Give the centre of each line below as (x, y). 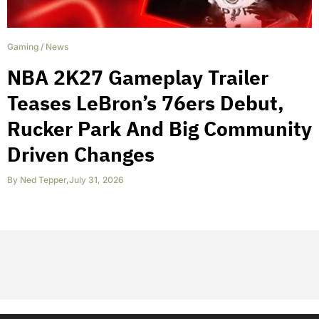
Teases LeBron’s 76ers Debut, (146, 103)
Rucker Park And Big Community (159, 128)
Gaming (23, 46)
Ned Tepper (43, 179)
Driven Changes (81, 154)
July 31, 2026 (96, 179)
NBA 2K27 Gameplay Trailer (138, 77)
